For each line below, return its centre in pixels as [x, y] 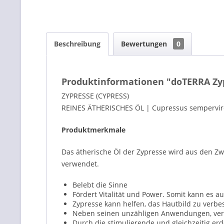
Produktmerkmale [93, 130]
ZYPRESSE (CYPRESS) [95, 96]
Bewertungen [145, 44]
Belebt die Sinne [100, 185]
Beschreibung [77, 44]
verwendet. [80, 164]
